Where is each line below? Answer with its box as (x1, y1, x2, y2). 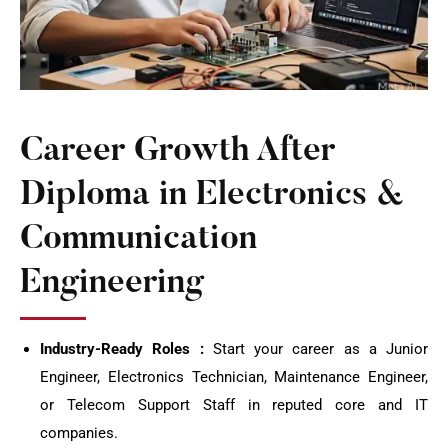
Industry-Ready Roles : (40, 340, 204, 359)
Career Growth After (20, 135, 335, 170)
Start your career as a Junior (203, 340, 428, 359)
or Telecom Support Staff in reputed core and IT (40, 396, 428, 415)
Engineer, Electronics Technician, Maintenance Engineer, (40, 368, 428, 387)
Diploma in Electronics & (20, 179, 404, 214)
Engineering (20, 267, 204, 302)
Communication (20, 223, 257, 258)
